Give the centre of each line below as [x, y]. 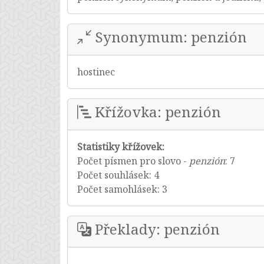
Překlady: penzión [156, 229]
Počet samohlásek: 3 [122, 189]
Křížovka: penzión [156, 112]
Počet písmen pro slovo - [133, 161]
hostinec [96, 72]
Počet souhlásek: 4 [118, 175]
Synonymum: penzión [169, 37]
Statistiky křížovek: [121, 147]
